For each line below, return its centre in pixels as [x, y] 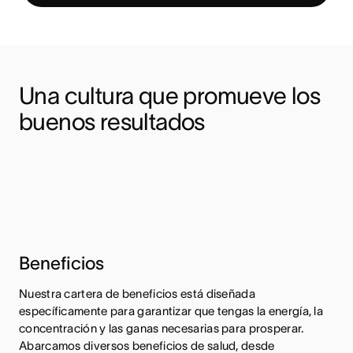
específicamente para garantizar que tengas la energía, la [171, 311]
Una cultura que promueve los [170, 96]
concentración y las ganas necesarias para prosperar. [162, 329]
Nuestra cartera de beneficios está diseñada [137, 294]
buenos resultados [112, 122]
